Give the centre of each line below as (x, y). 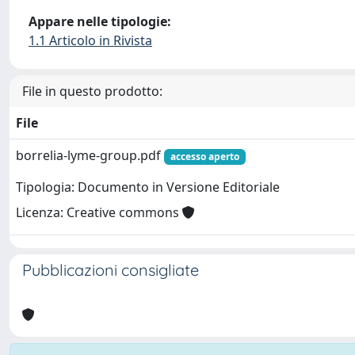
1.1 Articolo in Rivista (90, 40)
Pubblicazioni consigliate (111, 270)
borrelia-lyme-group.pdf (90, 155)
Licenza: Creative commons (99, 213)
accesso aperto (204, 157)
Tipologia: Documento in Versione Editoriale (148, 187)
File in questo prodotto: (92, 91)
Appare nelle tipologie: (100, 21)
